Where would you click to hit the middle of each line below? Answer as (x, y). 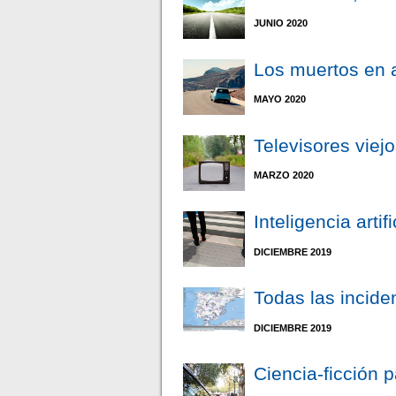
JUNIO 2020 (281, 23)
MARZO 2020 (284, 175)
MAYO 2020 (280, 99)
